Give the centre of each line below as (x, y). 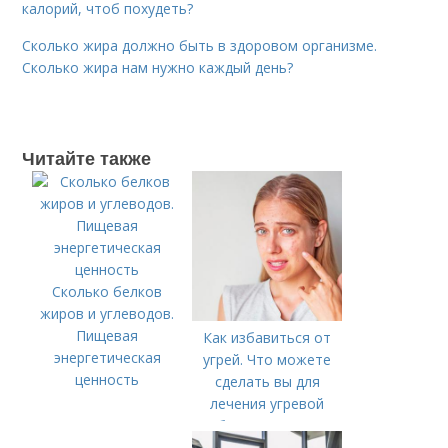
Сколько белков (107, 291)
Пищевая (107, 335)
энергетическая (107, 357)
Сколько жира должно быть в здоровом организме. (200, 45)
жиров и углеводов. (107, 313)
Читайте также (87, 157)
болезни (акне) (267, 425)
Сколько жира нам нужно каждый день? (158, 67)
